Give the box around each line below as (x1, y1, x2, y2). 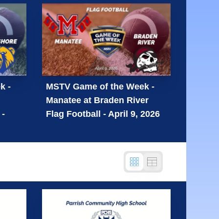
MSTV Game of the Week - (46, 81, 155, 91)
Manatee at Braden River (46, 95, 149, 105)
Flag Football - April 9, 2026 (46, 109, 160, 119)
